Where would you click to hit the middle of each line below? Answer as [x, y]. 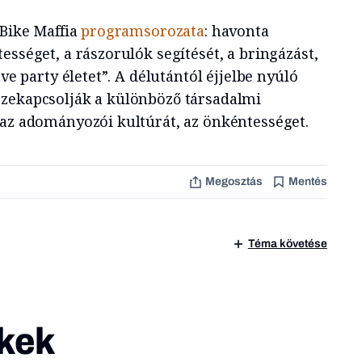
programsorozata [143, 30]
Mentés [307, 181]
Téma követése [287, 244]
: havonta [237, 30]
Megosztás [234, 181]
